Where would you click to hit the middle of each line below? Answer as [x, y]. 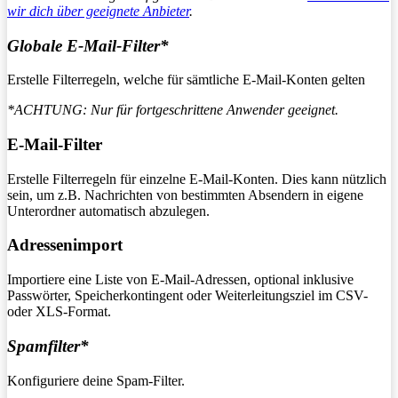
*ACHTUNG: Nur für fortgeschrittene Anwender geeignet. [173, 110]
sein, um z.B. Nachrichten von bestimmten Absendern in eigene [185, 195]
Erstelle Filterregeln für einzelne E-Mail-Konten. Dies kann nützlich [197, 179]
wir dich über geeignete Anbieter [98, 11]
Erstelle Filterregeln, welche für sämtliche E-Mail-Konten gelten [186, 80]
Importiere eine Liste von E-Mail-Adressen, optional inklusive [180, 280]
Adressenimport [65, 245]
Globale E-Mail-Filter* [88, 45]
